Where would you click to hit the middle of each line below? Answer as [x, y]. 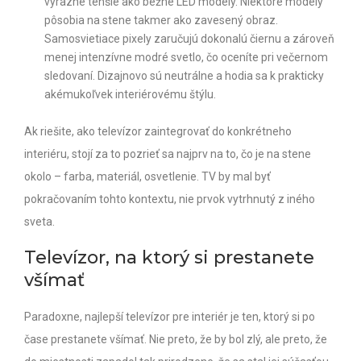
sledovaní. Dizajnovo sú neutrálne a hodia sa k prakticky [184, 75]
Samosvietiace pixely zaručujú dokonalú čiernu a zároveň [189, 38]
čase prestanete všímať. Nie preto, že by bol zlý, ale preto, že [176, 339]
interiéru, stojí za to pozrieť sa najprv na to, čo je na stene [168, 154]
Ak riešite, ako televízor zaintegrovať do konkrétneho [158, 131]
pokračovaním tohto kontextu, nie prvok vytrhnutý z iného [170, 199]
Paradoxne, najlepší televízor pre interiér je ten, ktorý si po [170, 316]
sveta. [39, 221]
